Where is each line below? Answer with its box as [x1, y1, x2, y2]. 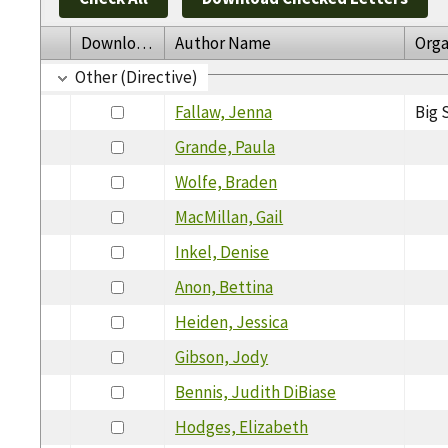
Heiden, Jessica [175, 310, 289, 333]
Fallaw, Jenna [175, 100, 273, 123]
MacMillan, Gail [175, 205, 284, 228]
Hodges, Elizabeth [175, 415, 309, 438]
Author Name [175, 31, 272, 54]
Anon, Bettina [175, 275, 274, 298]
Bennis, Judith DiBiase [175, 380, 337, 403]
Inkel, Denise [175, 240, 270, 263]
